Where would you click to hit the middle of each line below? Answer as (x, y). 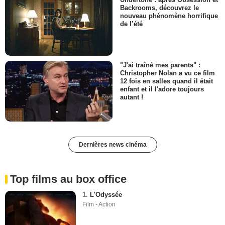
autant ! (132, 97)
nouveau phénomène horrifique (169, 16)
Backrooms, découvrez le (159, 8)
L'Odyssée (106, 194)
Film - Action (99, 204)
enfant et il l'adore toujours (162, 89)
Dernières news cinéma (113, 144)
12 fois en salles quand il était (166, 81)
